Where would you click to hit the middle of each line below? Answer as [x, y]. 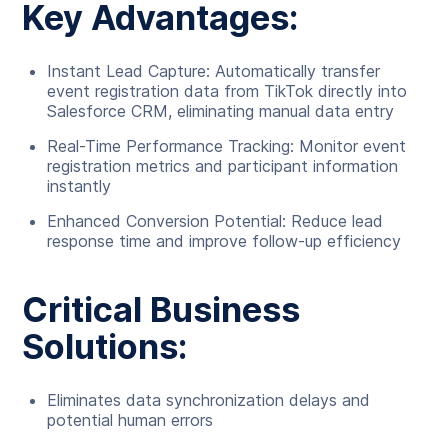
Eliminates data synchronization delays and [209, 400]
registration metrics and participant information [223, 166]
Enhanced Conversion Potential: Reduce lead [215, 221]
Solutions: [105, 346]
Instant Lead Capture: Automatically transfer [214, 71]
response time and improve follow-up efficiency [224, 241]
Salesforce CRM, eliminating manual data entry [221, 111]
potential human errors [130, 420]
